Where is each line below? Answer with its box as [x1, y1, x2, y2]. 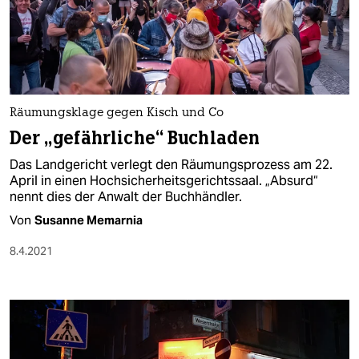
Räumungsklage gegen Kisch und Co [10, 107, 224, 120]
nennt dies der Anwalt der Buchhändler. [10, 188, 242, 206]
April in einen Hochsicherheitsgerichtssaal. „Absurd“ [10, 172, 318, 190]
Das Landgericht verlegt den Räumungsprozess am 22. [10, 156, 333, 174]
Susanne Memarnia [34, 212, 143, 228]
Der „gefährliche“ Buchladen [10, 127, 260, 151]
